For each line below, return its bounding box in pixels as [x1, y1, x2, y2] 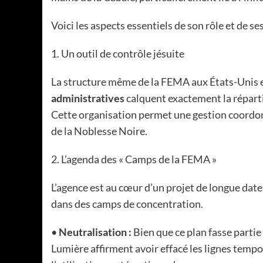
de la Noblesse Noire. [51, 124, 147, 137]
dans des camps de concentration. [51, 197, 203, 210]
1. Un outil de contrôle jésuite [51, 47, 184, 60]
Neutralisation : [59, 225, 131, 238]
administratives [51, 92, 124, 104]
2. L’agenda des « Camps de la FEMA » [51, 153, 217, 166]
